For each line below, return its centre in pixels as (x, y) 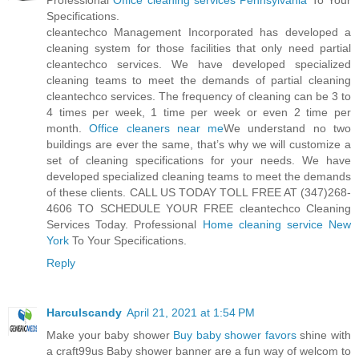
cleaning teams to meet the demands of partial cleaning (199, 81)
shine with (324, 335)
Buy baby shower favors (235, 335)
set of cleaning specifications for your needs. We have (199, 161)
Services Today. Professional (125, 225)
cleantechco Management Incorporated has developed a (199, 32)
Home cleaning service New (276, 225)
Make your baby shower (110, 335)
